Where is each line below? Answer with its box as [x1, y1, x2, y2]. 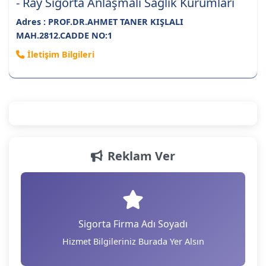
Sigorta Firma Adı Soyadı [78, 217, 188, 231]
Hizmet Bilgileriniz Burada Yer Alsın [62, 236, 204, 248]
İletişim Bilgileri [27, 49, 94, 61]
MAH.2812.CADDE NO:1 [16, 29, 112, 41]
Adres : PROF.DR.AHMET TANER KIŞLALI [16, 15, 183, 27]
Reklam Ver [107, 148, 175, 164]
